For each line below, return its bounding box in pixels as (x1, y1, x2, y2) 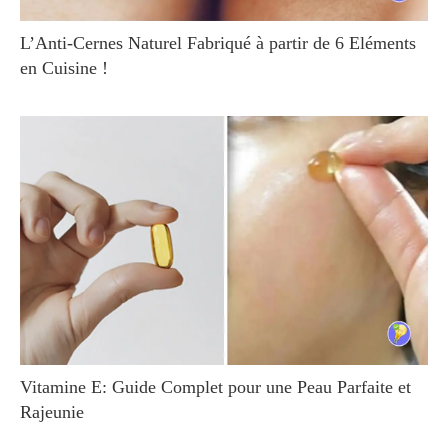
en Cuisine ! (20, 58, 108, 78)
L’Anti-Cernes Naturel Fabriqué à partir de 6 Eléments (20, 33, 416, 53)
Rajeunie (20, 401, 84, 422)
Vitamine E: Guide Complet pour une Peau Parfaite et (20, 376, 411, 397)
